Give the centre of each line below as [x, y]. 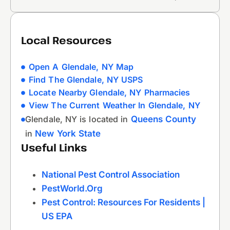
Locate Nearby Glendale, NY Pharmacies [110, 93]
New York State [68, 134]
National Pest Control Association [111, 175]
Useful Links [54, 148]
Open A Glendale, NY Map [81, 67]
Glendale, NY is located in [78, 119]
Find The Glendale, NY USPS [86, 80]
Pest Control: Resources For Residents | [123, 203]
